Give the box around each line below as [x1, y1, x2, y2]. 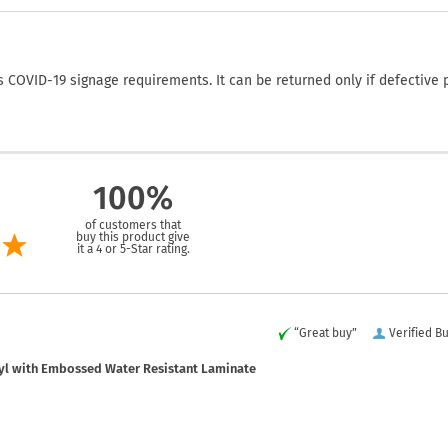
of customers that [85, 217, 181, 232]
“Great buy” [294, 325, 357, 340]
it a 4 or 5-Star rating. [76, 241, 190, 256]
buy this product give [76, 229, 190, 244]
